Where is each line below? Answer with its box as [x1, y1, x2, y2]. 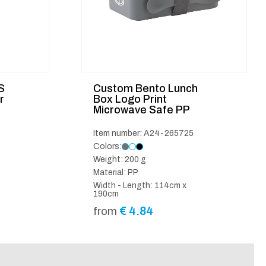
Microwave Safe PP [93, 103, 190, 116]
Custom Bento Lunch [93, 82, 198, 94]
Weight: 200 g [93, 154, 146, 164]
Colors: [93, 141, 122, 151]
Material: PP [93, 167, 138, 177]
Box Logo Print [93, 93, 167, 105]
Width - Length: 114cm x [93, 180, 186, 190]
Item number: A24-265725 [93, 128, 194, 138]
